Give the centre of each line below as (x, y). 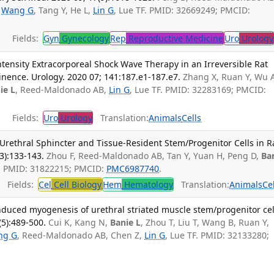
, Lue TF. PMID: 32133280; (217, 235)
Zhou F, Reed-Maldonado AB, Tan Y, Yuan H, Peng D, (154, 156)
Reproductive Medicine (175, 39)
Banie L (126, 223)
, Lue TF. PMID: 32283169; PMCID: (198, 89)
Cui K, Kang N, (80, 223)
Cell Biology (77, 184)
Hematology (148, 184)
